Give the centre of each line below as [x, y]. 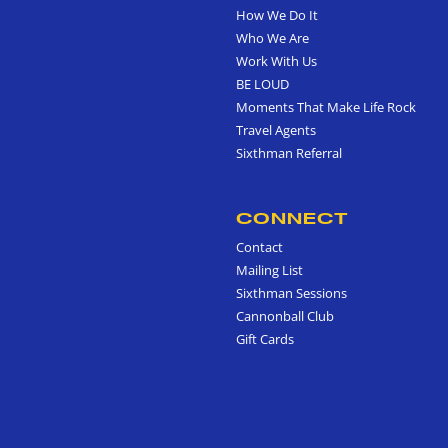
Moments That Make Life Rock [326, 106]
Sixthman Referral [289, 152]
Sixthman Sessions [291, 292]
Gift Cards [265, 338]
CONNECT [292, 217]
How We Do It [277, 14]
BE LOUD [262, 83]
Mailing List [269, 269]
